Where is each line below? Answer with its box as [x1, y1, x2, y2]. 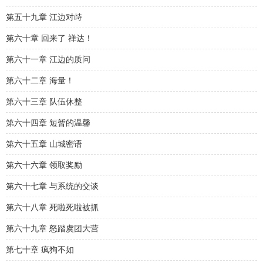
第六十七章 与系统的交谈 [6, 182, 99, 191]
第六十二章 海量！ [6, 76, 74, 85]
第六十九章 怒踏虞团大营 [6, 224, 99, 233]
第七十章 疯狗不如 [6, 245, 74, 254]
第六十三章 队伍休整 [6, 97, 82, 106]
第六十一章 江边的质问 [6, 55, 90, 64]
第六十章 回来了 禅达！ [6, 34, 93, 43]
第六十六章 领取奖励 [6, 161, 82, 170]
